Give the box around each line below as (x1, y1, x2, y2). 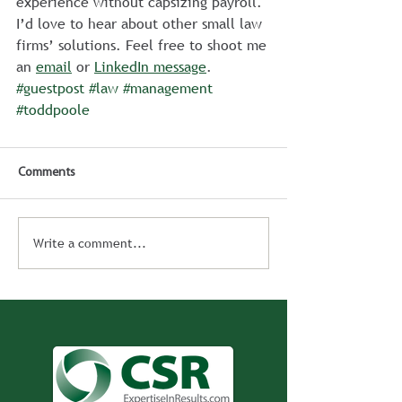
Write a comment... (33, 234, 146, 251)
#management (123, 78, 213, 98)
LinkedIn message (94, 57, 206, 76)
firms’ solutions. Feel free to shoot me (16, 35, 271, 55)
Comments (18, 166, 75, 179)
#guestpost (16, 78, 84, 98)
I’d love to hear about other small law (16, 13, 267, 33)
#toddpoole (16, 100, 90, 119)
